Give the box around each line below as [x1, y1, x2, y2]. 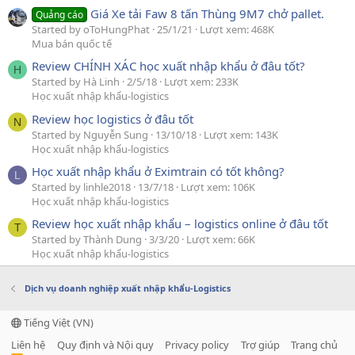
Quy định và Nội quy [56, 338, 154, 353]
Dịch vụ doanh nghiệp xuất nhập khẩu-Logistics [24, 282, 231, 295]
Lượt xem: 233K [164, 74, 239, 90]
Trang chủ [291, 338, 338, 353]
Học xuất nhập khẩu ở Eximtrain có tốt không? [32, 162, 284, 179]
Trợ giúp [240, 338, 280, 353]
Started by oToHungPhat [32, 22, 150, 36]
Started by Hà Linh [32, 74, 120, 90]
